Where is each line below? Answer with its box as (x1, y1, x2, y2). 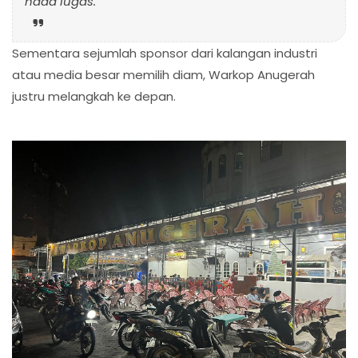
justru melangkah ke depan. (12, 88, 176, 105)
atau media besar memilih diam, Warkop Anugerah (12, 66, 315, 84)
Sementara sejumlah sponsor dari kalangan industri (12, 45, 317, 62)
